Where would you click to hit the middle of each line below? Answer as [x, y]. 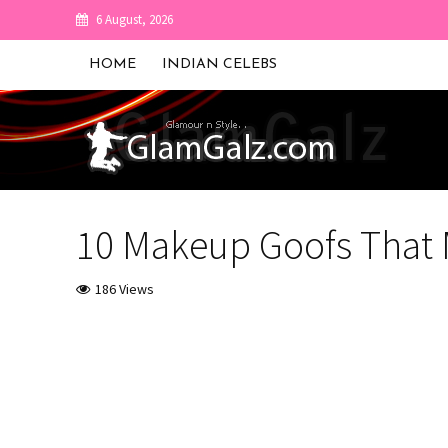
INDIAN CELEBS [219, 64]
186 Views [124, 289]
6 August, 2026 [134, 19]
